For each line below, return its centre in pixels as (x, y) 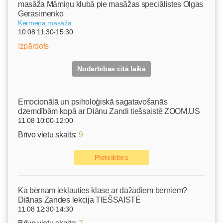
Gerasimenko (41, 13)
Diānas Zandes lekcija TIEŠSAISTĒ (79, 200)
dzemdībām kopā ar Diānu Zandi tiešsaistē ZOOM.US (109, 111)
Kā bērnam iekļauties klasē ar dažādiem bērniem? (103, 190)
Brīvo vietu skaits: (48, 134)
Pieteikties (111, 157)
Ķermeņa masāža (45, 23)
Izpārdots (34, 46)
